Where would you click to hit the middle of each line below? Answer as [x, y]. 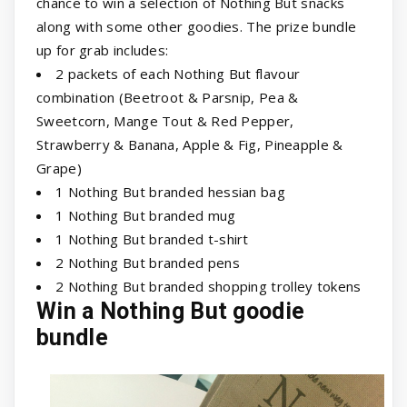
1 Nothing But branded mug [146, 216]
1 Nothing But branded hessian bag [170, 192]
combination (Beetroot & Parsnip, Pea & [168, 98]
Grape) [59, 169]
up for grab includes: [103, 50]
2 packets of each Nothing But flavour [178, 74]
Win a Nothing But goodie [171, 312]
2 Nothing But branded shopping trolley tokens [208, 287]
